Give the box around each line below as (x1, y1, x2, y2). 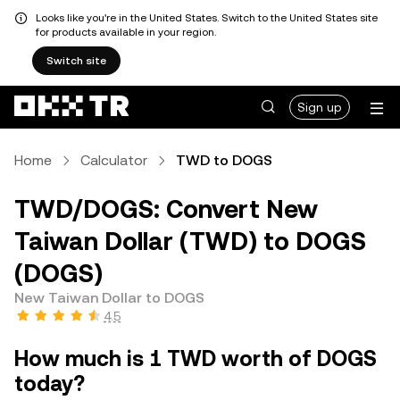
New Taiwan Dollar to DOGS (14, 289, 204, 306)
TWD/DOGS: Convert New (14, 195, 318, 223)
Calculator (80, 152, 147, 169)
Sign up (297, 100, 342, 114)
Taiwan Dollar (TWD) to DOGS (14, 227, 366, 255)
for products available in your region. (36, 26, 216, 38)
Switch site (46, 54, 106, 67)
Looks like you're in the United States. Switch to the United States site (36, 12, 378, 24)
